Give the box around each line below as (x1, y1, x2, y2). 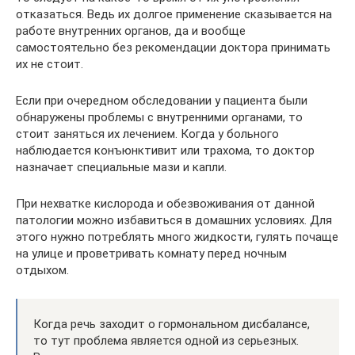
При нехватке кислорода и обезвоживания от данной (16, 197, 315, 211)
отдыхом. (16, 263, 69, 277)
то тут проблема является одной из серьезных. (33, 334, 299, 348)
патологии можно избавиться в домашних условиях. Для (16, 213, 332, 227)
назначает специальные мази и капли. (16, 160, 227, 174)
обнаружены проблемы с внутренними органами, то (16, 110, 303, 124)
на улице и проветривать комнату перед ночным (16, 246, 287, 261)
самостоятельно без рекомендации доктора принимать (16, 40, 330, 55)
